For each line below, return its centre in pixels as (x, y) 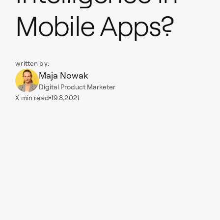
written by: (32, 63)
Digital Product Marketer (77, 87)
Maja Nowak (64, 75)
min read (34, 98)
